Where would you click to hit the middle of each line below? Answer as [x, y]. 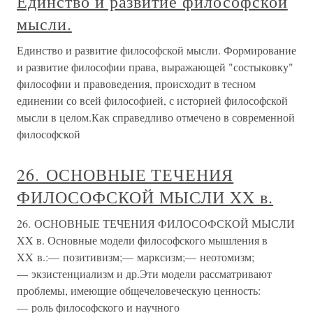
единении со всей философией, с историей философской [152, 101]
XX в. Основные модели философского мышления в [142, 240]
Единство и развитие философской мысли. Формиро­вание [156, 50]
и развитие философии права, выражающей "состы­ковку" [155, 67]
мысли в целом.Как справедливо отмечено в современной [156, 117]
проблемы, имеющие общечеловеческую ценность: [139, 291]
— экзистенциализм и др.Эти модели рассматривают [144, 274]
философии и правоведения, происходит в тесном [136, 84]
